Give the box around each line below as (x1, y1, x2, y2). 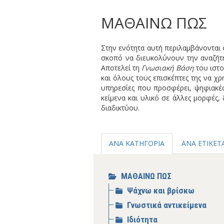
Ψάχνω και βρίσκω (127, 185, 194, 195)
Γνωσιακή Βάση (141, 63, 196, 72)
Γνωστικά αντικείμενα (127, 200, 206, 210)
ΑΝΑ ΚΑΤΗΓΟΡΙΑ (109, 138, 164, 148)
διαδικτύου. (101, 103, 139, 112)
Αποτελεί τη (101, 63, 142, 72)
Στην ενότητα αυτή (101, 43, 162, 52)
